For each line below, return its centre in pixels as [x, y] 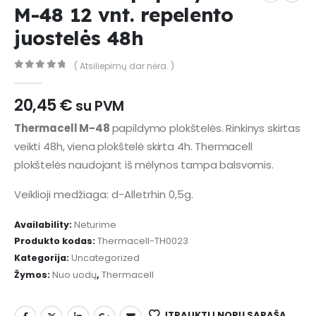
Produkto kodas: [56, 241]
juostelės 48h [79, 38]
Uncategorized [105, 258]
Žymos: [33, 274]
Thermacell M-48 [63, 128]
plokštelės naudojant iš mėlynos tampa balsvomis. [144, 165]
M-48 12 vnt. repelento [124, 15]
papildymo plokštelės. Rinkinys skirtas [206, 128]
